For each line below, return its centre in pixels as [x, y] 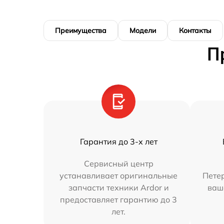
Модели [143, 30]
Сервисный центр [118, 163]
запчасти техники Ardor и [118, 187]
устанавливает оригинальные [119, 175]
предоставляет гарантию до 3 [119, 199]
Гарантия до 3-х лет [118, 141]
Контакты [195, 30]
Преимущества [81, 30]
